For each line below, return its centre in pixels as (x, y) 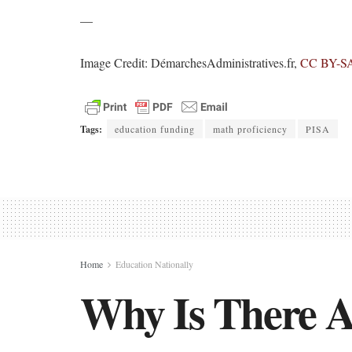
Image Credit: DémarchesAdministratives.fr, (190, 63)
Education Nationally (154, 264)
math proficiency (250, 129)
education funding (155, 129)
